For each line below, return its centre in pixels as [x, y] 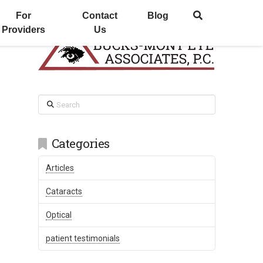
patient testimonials [83, 239]
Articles [60, 168]
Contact [100, 16]
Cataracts [64, 191]
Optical [59, 215]
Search [51, 100]
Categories [80, 143]
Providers [24, 30]
